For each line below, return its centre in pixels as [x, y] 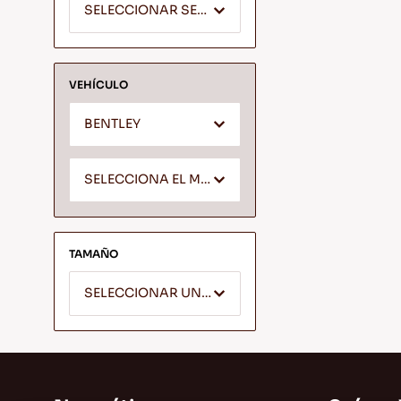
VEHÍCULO [98, 85]
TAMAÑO [94, 254]
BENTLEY [112, 124]
